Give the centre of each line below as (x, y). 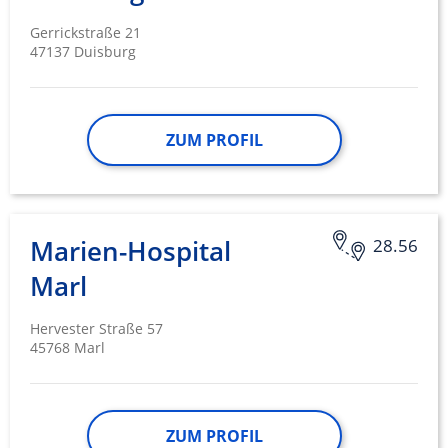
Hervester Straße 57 (96, 329)
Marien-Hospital (130, 251)
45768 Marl (67, 348)
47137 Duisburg (83, 52)
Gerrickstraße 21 (85, 33)
